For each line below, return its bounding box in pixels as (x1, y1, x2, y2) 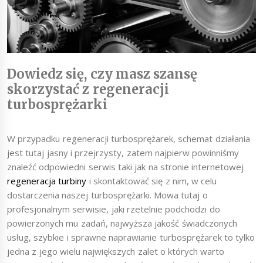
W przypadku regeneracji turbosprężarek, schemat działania (7, 132, 250, 144)
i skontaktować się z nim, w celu (86, 174, 217, 187)
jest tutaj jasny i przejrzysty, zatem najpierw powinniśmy (7, 146, 240, 159)
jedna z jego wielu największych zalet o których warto (7, 245, 225, 257)
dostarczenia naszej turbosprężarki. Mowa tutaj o (7, 188, 208, 201)
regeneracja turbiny (7, 174, 87, 187)
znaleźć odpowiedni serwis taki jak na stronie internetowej (7, 160, 244, 173)
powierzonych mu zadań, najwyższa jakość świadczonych (7, 217, 237, 229)
